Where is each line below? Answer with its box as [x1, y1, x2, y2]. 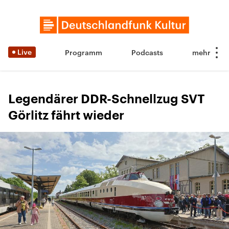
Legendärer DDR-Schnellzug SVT [8, 93, 205, 105]
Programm [65, 48, 102, 57]
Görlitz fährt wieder [8, 109, 124, 122]
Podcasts [131, 48, 163, 57]
